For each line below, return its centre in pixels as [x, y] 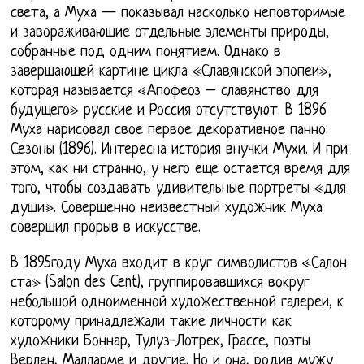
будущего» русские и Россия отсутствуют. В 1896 [169, 110]
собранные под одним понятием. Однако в [146, 52]
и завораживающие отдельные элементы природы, [170, 32]
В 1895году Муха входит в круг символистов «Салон [179, 263]
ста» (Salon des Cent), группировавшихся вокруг [160, 283]
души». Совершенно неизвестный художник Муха [167, 208]
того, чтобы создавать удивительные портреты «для [179, 188]
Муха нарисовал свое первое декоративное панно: [170, 130]
